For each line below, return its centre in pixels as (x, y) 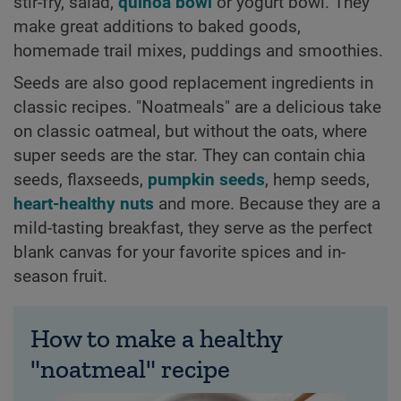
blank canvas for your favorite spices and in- (179, 253)
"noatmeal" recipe (130, 368)
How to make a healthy (156, 338)
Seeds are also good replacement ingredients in (193, 84)
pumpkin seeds (206, 180)
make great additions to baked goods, (157, 27)
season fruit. (60, 277)
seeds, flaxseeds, (81, 180)
